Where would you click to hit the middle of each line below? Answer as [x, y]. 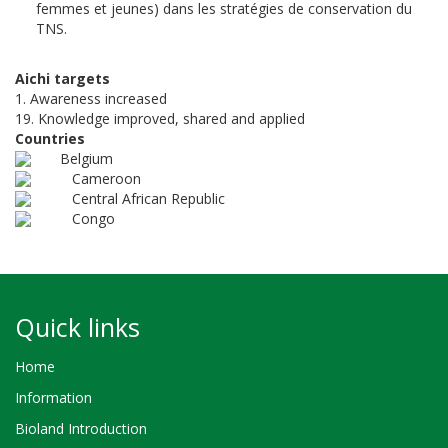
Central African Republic [148, 198]
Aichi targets [62, 78]
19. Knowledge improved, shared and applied [160, 118]
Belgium [86, 158]
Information [53, 397]
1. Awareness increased [91, 98]
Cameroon [106, 178]
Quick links [77, 326]
